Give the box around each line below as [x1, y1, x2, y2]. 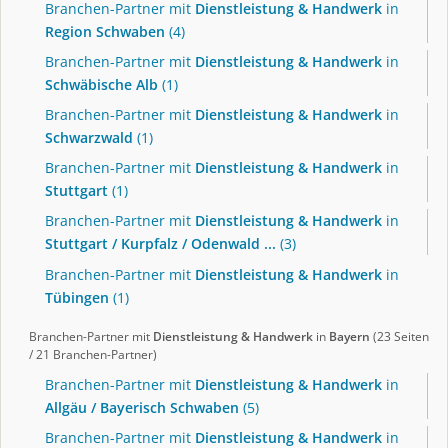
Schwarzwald [45, 127, 133, 147]
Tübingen [45, 287, 109, 307]
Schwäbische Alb [45, 74, 158, 94]
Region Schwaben [45, 21, 165, 41]
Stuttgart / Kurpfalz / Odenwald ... [45, 234, 276, 254]
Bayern [329, 329, 370, 345]
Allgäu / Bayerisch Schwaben [45, 397, 239, 417]
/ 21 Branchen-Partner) [29, 347, 157, 363]
